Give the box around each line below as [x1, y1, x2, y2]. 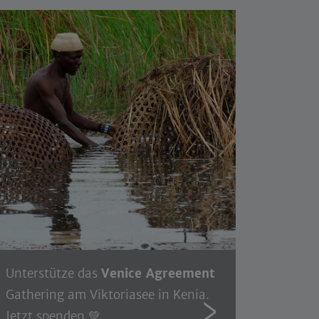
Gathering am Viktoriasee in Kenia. [6, 286, 209, 303]
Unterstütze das [6, 265, 101, 281]
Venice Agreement [101, 265, 215, 281]
